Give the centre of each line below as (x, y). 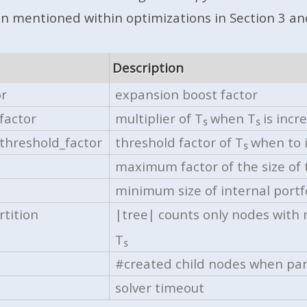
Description (148, 68)
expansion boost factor (187, 95)
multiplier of (155, 119)
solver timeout (160, 288)
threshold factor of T (180, 143)
